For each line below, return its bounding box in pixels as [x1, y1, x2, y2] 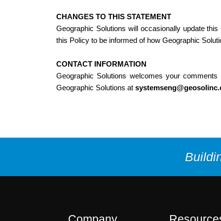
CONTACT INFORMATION [56, 60, 147, 68]
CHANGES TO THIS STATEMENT [56, 12, 171, 21]
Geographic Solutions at [56, 83, 135, 92]
